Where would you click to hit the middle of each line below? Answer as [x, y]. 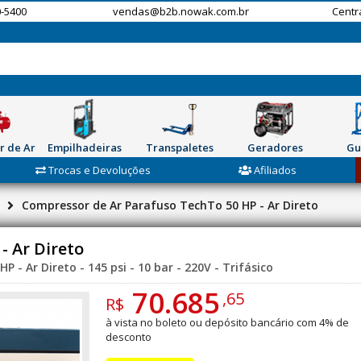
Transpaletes [180, 147]
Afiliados [274, 170]
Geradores [275, 147]
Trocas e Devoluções [99, 170]
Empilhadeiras [85, 147]
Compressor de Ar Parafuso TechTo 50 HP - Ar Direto [170, 205]
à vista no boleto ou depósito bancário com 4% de [227, 322]
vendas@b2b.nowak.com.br [180, 11]
